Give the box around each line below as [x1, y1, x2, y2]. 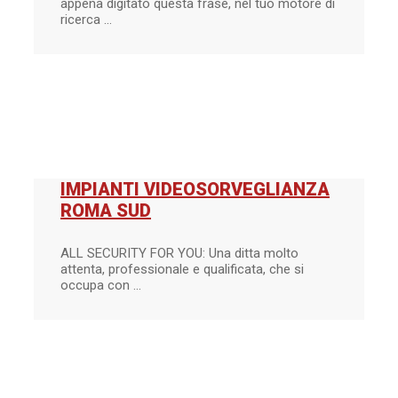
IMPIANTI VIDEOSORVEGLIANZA [60, 179, 330, 201]
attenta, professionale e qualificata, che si [60, 260, 304, 277]
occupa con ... [60, 276, 141, 293]
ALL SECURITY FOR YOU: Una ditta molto [60, 244, 298, 261]
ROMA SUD [60, 200, 151, 222]
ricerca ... [60, 12, 112, 28]
